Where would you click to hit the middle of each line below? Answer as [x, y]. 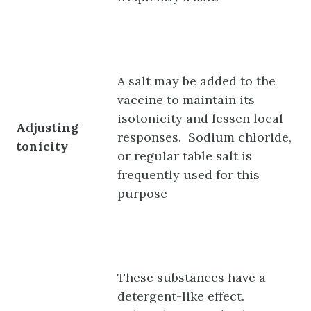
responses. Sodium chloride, [205, 137]
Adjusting [48, 127]
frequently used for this [189, 174]
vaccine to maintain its [186, 99]
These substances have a [192, 277]
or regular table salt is [185, 155]
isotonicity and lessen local [201, 118]
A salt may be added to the [197, 81]
